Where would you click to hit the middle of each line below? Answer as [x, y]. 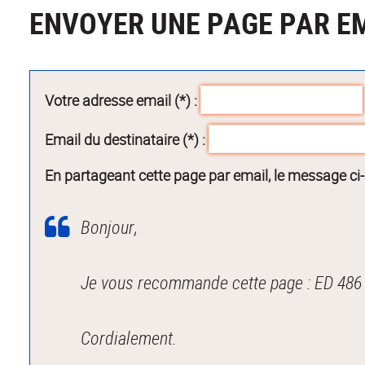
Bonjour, [110, 226]
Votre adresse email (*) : [121, 100]
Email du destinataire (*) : [125, 139]
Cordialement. [129, 337]
